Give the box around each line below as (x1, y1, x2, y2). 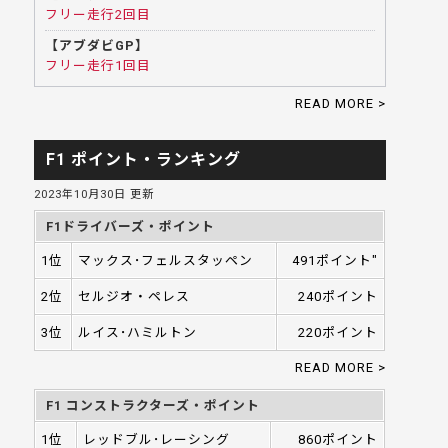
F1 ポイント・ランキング (46, 150, 242, 169)
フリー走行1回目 (45, 58, 152, 73)
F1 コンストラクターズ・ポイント (46, 398, 261, 413)
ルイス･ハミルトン (78, 325, 198, 340)
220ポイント (298, 325, 379, 340)
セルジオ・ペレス (78, 289, 191, 304)
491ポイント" (292, 253, 379, 268)
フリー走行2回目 (45, 7, 152, 22)
